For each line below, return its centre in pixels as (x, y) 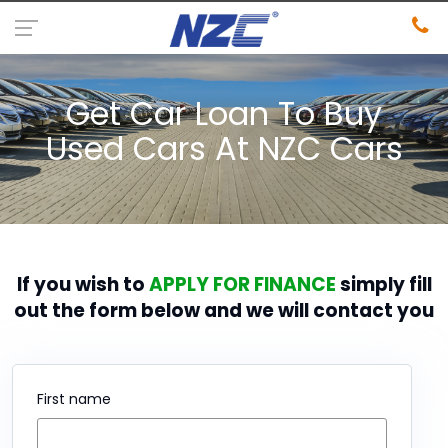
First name (74, 399)
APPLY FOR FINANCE (242, 284)
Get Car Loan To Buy (224, 113)
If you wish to (82, 284)
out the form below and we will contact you (224, 310)
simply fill (383, 284)
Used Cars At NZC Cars (224, 148)
